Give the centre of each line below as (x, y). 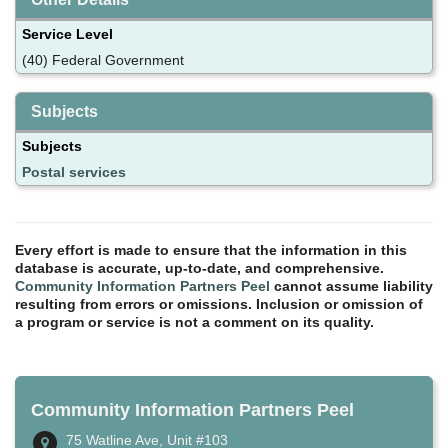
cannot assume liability (351, 285)
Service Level (67, 33)
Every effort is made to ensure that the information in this (211, 249)
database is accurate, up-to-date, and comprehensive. (199, 267)
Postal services (74, 171)
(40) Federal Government (103, 59)
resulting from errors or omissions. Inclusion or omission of (219, 303)
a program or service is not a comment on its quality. (194, 321)
